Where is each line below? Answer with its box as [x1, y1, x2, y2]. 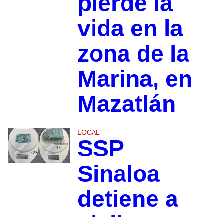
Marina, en [77, 66, 192, 92]
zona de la [77, 41, 189, 67]
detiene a [77, 186, 178, 212]
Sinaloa [77, 161, 160, 187]
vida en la [77, 15, 183, 42]
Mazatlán [77, 91, 176, 117]
